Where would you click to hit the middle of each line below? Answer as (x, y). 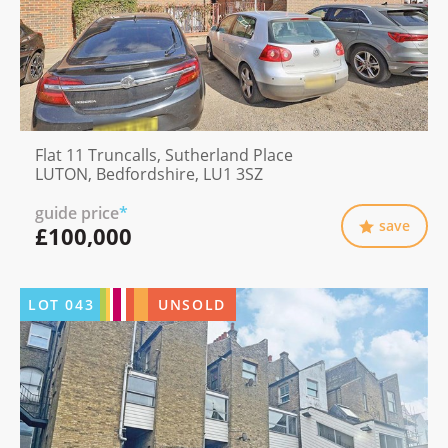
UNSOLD (192, 305)
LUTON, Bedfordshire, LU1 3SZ (149, 174)
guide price (77, 213)
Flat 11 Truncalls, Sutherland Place (164, 155)
